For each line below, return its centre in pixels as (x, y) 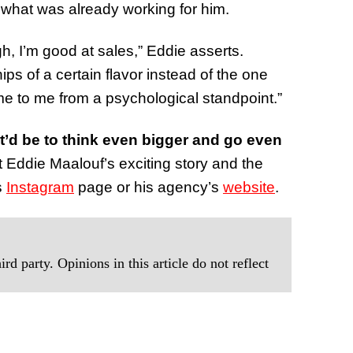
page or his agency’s (149, 187)
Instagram (40, 187)
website (249, 187)
